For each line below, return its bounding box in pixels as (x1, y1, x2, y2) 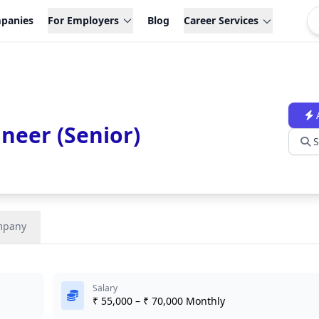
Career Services (184, 14, 259, 27)
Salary (93, 282, 117, 294)
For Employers (48, 14, 120, 27)
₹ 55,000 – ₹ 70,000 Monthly (93, 294, 225, 308)
